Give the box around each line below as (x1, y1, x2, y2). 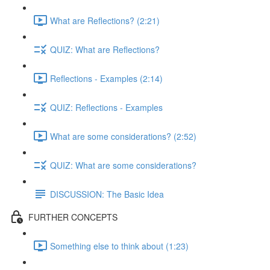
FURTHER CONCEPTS (28, 210, 118, 223)
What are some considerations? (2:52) (50, 130, 196, 142)
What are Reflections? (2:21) (50, 14, 160, 27)
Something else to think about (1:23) (50, 239, 189, 252)
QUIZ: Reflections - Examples (50, 101, 163, 113)
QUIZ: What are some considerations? (50, 159, 196, 171)
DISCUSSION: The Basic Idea (50, 187, 164, 200)
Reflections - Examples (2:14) (50, 72, 163, 84)
